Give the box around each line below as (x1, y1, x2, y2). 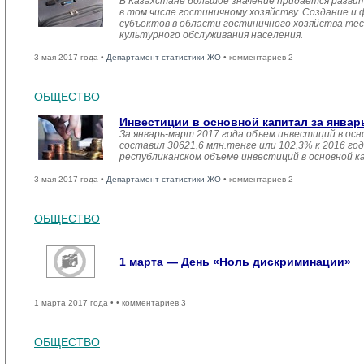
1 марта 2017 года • (34, 298, 116, 307)
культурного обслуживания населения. (119, 29, 303, 41)
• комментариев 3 (116, 298, 186, 307)
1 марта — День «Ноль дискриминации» (119, 255, 351, 268)
